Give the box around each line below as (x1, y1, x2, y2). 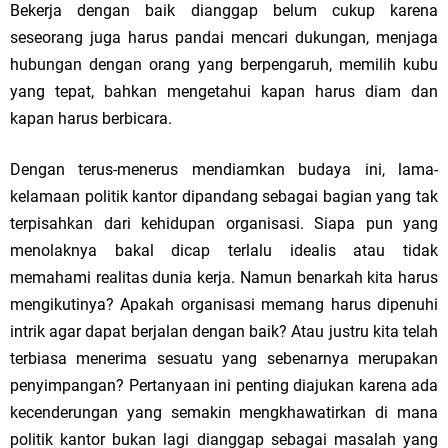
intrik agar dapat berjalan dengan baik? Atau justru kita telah (10, 322, 438, 341)
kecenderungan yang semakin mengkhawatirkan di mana (10, 403, 438, 422)
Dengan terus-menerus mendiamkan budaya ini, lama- (10, 160, 438, 179)
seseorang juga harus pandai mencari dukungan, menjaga (10, 28, 438, 47)
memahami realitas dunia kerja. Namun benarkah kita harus (10, 268, 438, 287)
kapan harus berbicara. (10, 109, 172, 128)
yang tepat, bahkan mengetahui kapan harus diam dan (10, 82, 438, 101)
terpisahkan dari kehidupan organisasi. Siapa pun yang (10, 214, 438, 233)
